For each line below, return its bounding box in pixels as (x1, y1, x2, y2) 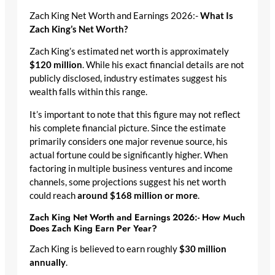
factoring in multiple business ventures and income (29, 163, 233, 174)
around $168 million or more (77, 190, 198, 201)
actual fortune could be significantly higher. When (29, 149, 228, 160)
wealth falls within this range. (29, 87, 147, 98)
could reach (29, 190, 77, 201)
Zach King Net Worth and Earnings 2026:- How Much (29, 210, 245, 223)
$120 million (29, 60, 82, 71)
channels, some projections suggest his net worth (29, 176, 226, 187)
